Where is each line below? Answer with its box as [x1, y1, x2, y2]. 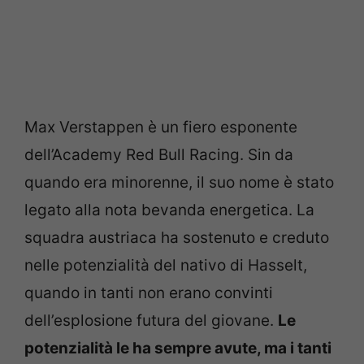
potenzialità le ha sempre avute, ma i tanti [24, 339, 331, 357]
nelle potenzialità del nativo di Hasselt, [24, 256, 307, 275]
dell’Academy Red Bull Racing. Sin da [24, 145, 293, 164]
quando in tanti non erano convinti [24, 284, 273, 302]
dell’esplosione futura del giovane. [24, 311, 278, 330]
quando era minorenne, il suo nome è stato [24, 173, 334, 192]
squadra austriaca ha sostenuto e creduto [24, 228, 329, 247]
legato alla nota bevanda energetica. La [24, 201, 314, 219]
